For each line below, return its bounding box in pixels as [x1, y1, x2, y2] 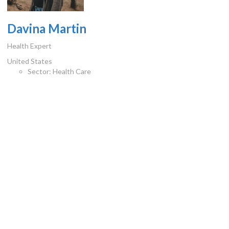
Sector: [28, 67, 52, 76]
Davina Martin [7, 21, 87, 36]
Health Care [51, 67, 91, 76]
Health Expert [7, 41, 52, 51]
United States [7, 57, 53, 66]
